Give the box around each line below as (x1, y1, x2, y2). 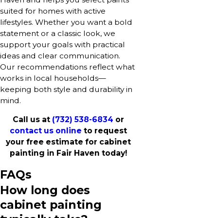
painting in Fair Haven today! (9, 148, 127, 158)
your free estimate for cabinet (5, 137, 131, 146)
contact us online (9, 126, 82, 135)
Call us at (12, 114, 52, 124)
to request (81, 126, 127, 135)
